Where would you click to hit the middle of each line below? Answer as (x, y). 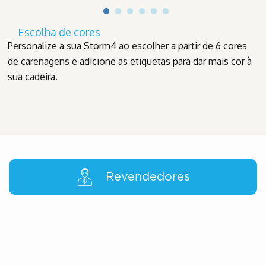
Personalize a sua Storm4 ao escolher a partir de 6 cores (127, 45)
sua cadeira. (33, 76)
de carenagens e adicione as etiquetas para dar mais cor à (130, 61)
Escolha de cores (59, 32)
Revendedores (148, 177)
